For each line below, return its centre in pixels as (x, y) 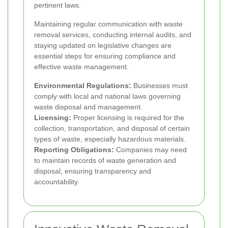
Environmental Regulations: (83, 85)
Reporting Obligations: (74, 149)
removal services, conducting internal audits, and (113, 34)
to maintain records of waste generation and (105, 160)
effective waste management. (81, 66)
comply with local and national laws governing (107, 96)
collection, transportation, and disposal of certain (112, 128)
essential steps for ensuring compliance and (105, 56)
